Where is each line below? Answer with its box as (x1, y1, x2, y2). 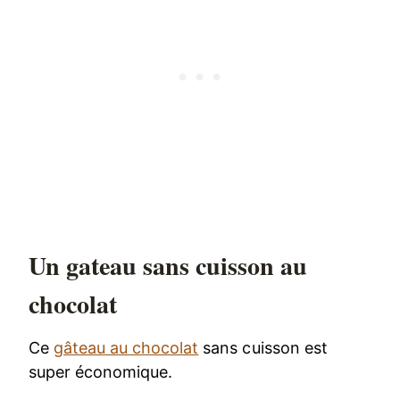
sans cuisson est (198, 337, 328, 357)
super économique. (29, 362, 173, 381)
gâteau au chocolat (54, 337, 199, 357)
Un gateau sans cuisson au (29, 246, 308, 284)
